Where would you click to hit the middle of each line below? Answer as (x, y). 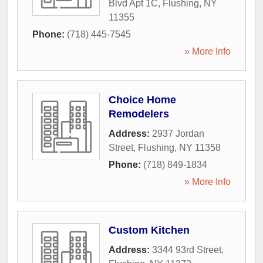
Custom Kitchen (149, 230)
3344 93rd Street (187, 250)
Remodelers (139, 114)
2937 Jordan (178, 134)
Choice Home (142, 100)
